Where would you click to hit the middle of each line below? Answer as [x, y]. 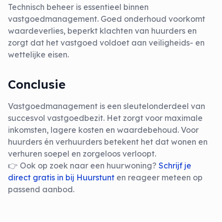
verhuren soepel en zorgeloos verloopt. [82, 154]
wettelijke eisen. [38, 55]
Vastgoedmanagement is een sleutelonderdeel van [107, 106]
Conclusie [37, 84]
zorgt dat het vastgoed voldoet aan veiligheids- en [106, 43]
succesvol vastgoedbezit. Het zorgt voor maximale [105, 118]
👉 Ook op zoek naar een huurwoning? [83, 166]
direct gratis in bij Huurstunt [61, 177]
